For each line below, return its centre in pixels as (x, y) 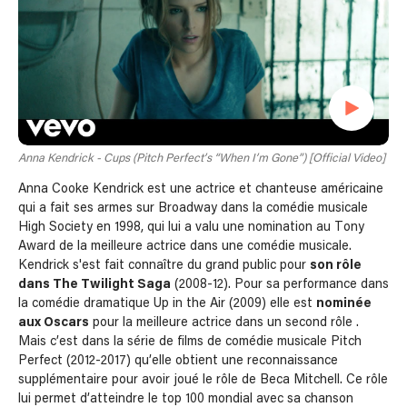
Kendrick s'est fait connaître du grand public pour (164, 266)
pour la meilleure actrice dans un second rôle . (224, 323)
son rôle (336, 266)
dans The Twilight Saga (94, 285)
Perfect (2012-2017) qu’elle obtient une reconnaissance (178, 361)
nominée (344, 304)
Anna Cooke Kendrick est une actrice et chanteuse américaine (201, 189)
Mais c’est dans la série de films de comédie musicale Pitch (190, 342)
